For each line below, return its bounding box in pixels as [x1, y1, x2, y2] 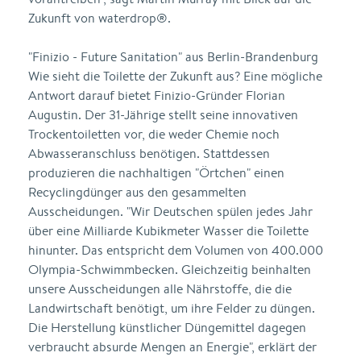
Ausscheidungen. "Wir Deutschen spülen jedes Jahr [28, 203, 313, 220]
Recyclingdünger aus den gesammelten [28, 184, 247, 201]
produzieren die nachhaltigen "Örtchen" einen [28, 164, 284, 181]
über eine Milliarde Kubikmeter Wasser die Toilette [28, 222, 309, 239]
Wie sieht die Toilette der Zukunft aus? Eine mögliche [28, 68, 322, 85]
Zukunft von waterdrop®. [28, 10, 171, 27]
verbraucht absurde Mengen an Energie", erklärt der [28, 338, 317, 355]
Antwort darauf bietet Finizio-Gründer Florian [28, 87, 285, 104]
